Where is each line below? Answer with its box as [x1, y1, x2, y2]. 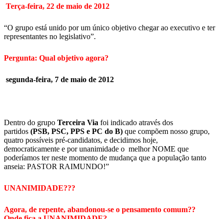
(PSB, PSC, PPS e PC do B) [30, 127, 123, 135]
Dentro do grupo [4, 118, 57, 127]
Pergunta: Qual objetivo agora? [4, 54, 109, 62]
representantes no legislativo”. [4, 32, 96, 41]
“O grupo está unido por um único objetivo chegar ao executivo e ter [4, 23, 215, 32]
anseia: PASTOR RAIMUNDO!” [4, 162, 109, 171]
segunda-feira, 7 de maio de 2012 [6, 75, 114, 84]
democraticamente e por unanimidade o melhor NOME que [4, 145, 189, 153]
